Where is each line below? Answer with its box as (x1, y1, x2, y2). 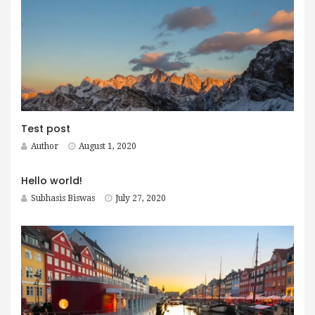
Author (31, 141, 58, 151)
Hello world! (21, 173, 82, 188)
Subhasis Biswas (31, 193, 95, 203)
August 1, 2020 (79, 141, 136, 151)
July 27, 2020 (115, 193, 166, 203)
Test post (21, 121, 70, 136)
